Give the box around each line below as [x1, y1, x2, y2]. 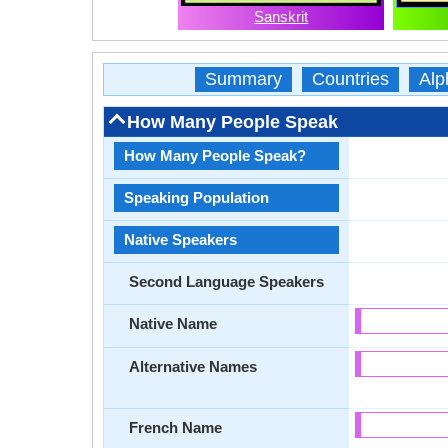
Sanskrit [254, 8, 309, 25]
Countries [311, 69, 389, 89]
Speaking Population [124, 189, 269, 206]
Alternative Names [129, 358, 257, 375]
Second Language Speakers [129, 273, 324, 290]
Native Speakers [124, 231, 237, 248]
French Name [129, 419, 222, 436]
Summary [204, 69, 282, 89]
